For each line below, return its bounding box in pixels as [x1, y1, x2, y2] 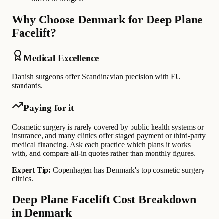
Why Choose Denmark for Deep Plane [12, 13, 203, 26]
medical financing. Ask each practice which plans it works [12, 140, 191, 149]
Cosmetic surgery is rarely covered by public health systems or [12, 122, 204, 131]
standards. [12, 81, 43, 90]
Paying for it [23, 103, 74, 113]
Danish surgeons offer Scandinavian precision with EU [12, 72, 181, 81]
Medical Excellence [23, 52, 99, 63]
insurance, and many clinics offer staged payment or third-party [12, 131, 206, 140]
